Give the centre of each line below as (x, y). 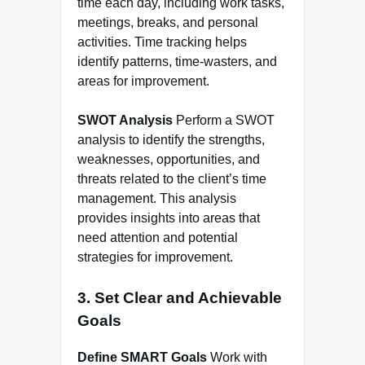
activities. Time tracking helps (162, 42)
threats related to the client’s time (172, 179)
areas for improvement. (143, 81)
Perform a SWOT (224, 121)
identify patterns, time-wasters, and (177, 62)
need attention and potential (158, 238)
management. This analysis (157, 199)
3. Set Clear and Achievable (180, 298)
